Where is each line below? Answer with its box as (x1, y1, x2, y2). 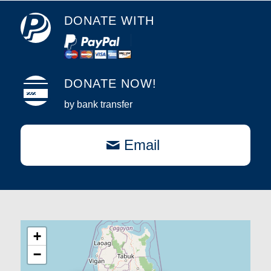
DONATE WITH (64, 14, 154, 28)
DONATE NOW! (64, 76, 157, 90)
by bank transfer (64, 99, 132, 109)
